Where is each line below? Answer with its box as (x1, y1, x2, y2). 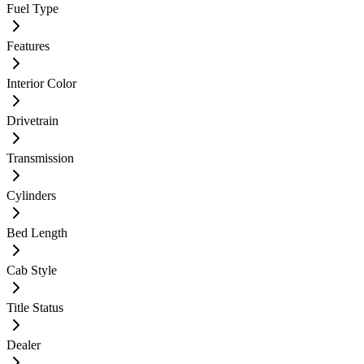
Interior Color (6, 76, 76, 90)
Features (6, 38, 50, 53)
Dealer (6, 337, 41, 352)
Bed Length (6, 225, 67, 240)
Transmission (6, 150, 74, 165)
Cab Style (6, 262, 57, 277)
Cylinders (6, 188, 56, 202)
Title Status (6, 300, 63, 314)
